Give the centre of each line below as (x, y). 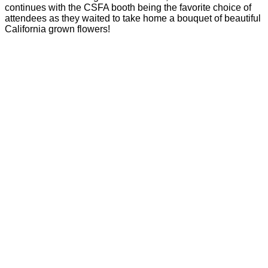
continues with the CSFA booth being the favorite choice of (128, 8)
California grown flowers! (57, 29)
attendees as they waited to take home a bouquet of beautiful (133, 19)
